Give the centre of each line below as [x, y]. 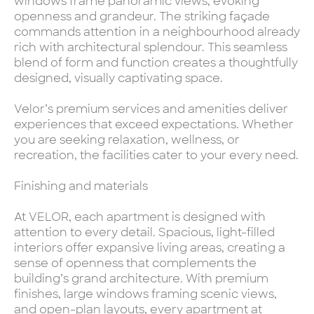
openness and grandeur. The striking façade [142, 16]
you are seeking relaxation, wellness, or [127, 139]
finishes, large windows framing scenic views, [145, 294]
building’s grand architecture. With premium [141, 278]
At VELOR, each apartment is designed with [140, 217]
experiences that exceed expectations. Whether [154, 124]
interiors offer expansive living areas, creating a [150, 247]
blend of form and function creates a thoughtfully [156, 62]
